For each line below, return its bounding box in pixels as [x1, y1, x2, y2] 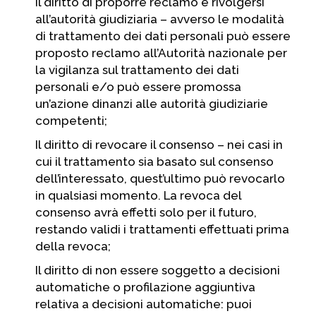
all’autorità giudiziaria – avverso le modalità [35, 12, 284, 26]
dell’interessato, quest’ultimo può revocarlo [35, 171, 285, 186]
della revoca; [35, 239, 111, 253]
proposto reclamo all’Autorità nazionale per [35, 46, 287, 60]
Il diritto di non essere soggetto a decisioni [35, 263, 280, 277]
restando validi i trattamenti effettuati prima [35, 222, 289, 236]
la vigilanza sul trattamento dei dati [35, 63, 239, 77]
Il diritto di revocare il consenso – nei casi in [35, 138, 283, 152]
